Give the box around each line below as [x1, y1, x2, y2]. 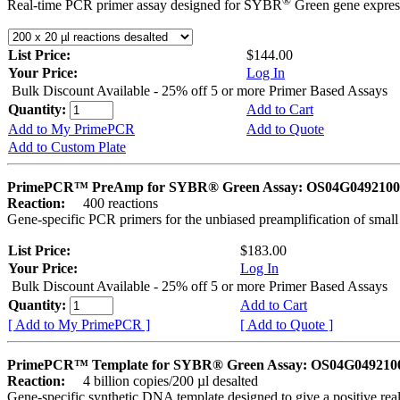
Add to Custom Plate [8, 139, 126, 155]
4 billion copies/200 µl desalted [69, 373, 258, 389]
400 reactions [69, 196, 158, 212]
